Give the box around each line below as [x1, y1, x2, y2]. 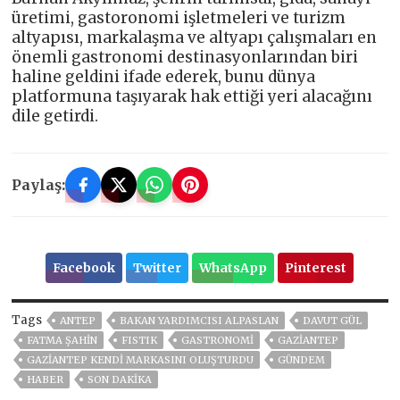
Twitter [133, 260, 182, 277]
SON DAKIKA [87, 373, 153, 387]
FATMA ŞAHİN [27, 334, 98, 347]
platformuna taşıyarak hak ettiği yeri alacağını [12, 87, 373, 107]
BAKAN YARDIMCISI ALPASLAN [120, 314, 279, 328]
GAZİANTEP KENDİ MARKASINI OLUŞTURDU [27, 354, 254, 367]
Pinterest [285, 260, 347, 277]
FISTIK [121, 334, 158, 347]
